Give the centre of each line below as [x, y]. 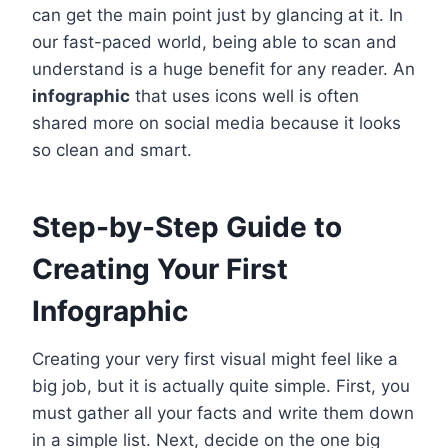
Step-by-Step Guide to [187, 227]
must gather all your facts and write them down [223, 413]
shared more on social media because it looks [216, 123]
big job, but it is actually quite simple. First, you [221, 386]
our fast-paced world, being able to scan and [214, 42]
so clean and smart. [112, 150]
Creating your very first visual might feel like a [215, 359]
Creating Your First [160, 269]
